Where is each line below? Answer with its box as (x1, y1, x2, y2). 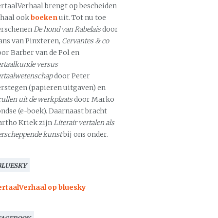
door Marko (73, 95, 114, 104)
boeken (31, 13, 57, 22)
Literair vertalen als (54, 118, 114, 127)
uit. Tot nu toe (57, 13, 106, 22)
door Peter (54, 72, 90, 80)
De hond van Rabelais (34, 25, 101, 34)
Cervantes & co (62, 36, 109, 45)
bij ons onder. (62, 130, 108, 139)
